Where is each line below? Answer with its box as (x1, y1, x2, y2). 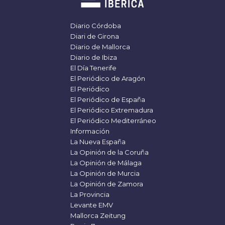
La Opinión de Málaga (69, 158, 142, 167)
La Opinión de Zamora (69, 179, 143, 188)
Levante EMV (69, 200, 113, 209)
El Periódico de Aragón (69, 74, 145, 82)
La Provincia (69, 190, 109, 198)
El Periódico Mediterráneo (69, 116, 156, 125)
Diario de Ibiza (69, 53, 117, 61)
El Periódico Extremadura (69, 105, 153, 114)
